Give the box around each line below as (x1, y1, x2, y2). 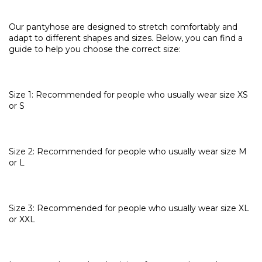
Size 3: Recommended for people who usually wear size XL (9, 203, 249, 214)
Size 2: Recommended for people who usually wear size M (9, 146, 247, 157)
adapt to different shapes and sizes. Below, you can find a (9, 33, 243, 44)
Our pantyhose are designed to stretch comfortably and (9, 22, 237, 33)
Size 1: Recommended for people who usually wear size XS (9, 89, 248, 101)
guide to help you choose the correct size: (9, 44, 181, 55)
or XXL (9, 214, 35, 225)
